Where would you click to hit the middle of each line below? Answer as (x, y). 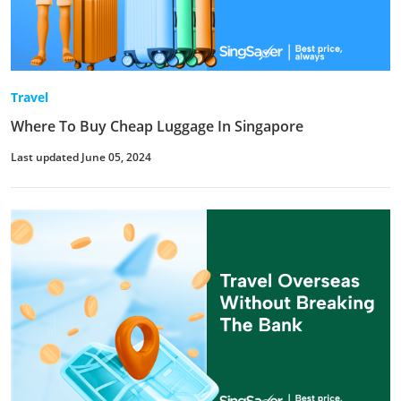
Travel (30, 97)
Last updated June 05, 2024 (81, 157)
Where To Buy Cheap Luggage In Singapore (157, 126)
